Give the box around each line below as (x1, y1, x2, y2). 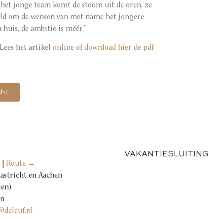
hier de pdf (118, 44, 154, 52)
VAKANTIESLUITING (124, 150, 209, 158)
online (53, 44, 76, 52)
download (84, 44, 118, 52)
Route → (6, 159, 36, 168)
